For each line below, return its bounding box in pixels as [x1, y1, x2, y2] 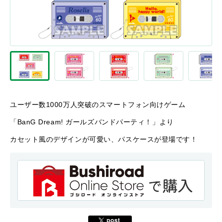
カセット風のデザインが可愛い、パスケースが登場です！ [10, 135, 198, 143]
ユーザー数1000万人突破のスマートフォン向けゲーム [10, 101, 186, 109]
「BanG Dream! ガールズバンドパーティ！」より [10, 118, 174, 126]
